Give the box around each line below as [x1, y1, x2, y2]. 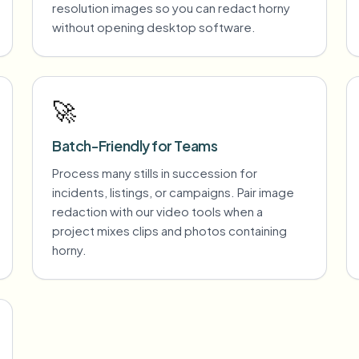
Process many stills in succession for [52, 165, 257, 180]
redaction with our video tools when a [52, 204, 263, 219]
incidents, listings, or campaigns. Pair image [52, 184, 294, 200]
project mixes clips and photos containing [52, 223, 287, 238]
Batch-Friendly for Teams [52, 136, 218, 155]
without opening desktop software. [52, 19, 256, 34]
